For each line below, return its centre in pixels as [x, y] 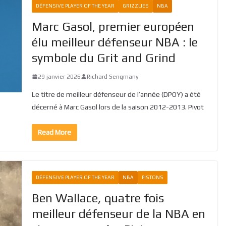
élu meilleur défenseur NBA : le [115, 42]
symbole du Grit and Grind [103, 58]
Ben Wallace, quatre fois [98, 198]
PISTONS [152, 177]
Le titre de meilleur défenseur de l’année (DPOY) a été [116, 94]
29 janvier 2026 [59, 76]
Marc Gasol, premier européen [113, 26]
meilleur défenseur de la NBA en [118, 213]
